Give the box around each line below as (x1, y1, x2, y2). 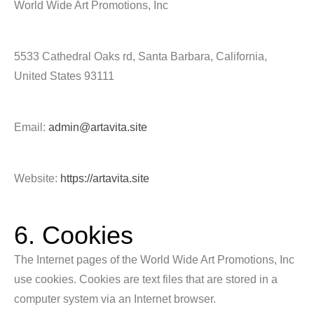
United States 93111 (14, 70, 114, 82)
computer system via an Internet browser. (14, 293, 216, 305)
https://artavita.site (60, 172, 149, 184)
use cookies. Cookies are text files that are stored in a (14, 273, 278, 285)
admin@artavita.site (48, 121, 147, 133)
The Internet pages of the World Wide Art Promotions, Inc (14, 254, 294, 266)
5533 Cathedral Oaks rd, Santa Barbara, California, (14, 50, 267, 62)
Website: (14, 172, 60, 184)
